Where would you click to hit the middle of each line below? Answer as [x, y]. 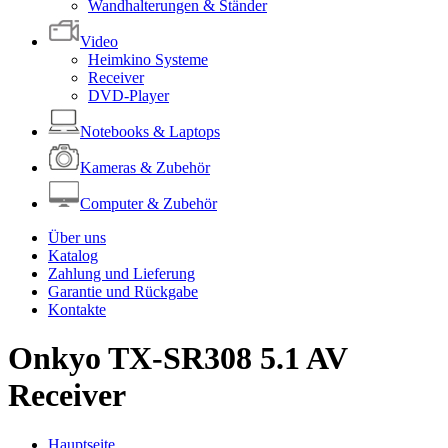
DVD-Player [128, 95]
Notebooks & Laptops [150, 131]
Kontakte [77, 309]
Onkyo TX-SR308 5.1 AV [177, 358]
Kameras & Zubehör [145, 167]
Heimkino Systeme [148, 59]
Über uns [77, 237]
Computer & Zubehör [148, 203]
